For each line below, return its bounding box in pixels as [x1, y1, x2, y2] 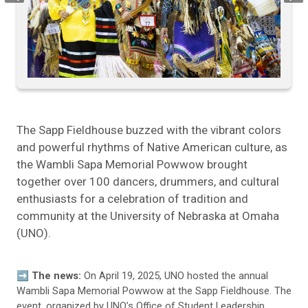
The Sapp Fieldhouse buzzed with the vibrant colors [16, 122, 281, 137]
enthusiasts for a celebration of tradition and [16, 191, 248, 206]
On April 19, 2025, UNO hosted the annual [81, 269, 268, 282]
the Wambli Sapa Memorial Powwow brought [16, 157, 247, 171]
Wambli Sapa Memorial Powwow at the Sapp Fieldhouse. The [16, 284, 291, 297]
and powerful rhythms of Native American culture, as [16, 140, 287, 154]
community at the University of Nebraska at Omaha [16, 208, 279, 223]
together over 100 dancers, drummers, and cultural [16, 174, 279, 188]
